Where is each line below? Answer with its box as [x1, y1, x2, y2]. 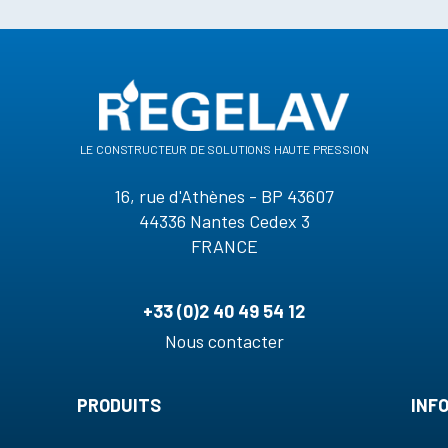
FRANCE [190, 234, 258, 257]
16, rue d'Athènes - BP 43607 [114, 184, 334, 207]
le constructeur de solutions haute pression [79, 136, 369, 157]
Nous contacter [164, 329, 284, 352]
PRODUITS [77, 393, 162, 416]
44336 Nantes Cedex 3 [138, 209, 310, 232]
